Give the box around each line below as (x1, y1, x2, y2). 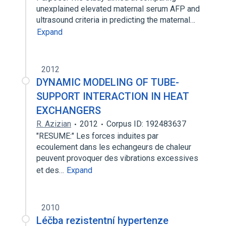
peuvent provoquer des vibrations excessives (36, 153, 198, 163)
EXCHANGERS (36, 104, 101, 117)
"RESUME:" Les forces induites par (36, 131, 158, 141)
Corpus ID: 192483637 (106, 119, 186, 129)
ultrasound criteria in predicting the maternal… (36, 15, 197, 25)
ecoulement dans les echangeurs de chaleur (36, 142, 191, 152)
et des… (36, 165, 66, 175)
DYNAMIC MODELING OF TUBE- (36, 76, 179, 88)
